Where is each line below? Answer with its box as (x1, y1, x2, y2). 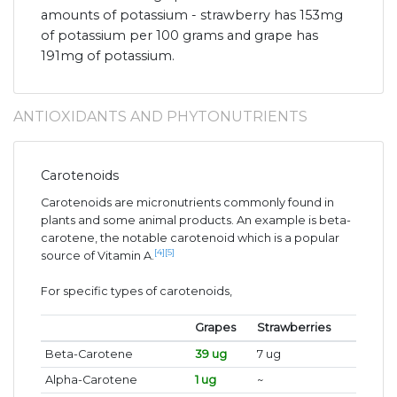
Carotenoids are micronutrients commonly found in (41, 196, 334, 210)
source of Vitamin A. (41, 249, 154, 263)
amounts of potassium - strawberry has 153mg (41, 7, 343, 24)
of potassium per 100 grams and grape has (41, 27, 318, 44)
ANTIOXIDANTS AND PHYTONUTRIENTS (13, 108, 307, 126)
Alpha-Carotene (44, 373, 137, 387)
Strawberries (256, 321, 331, 335)
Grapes (194, 321, 236, 335)
